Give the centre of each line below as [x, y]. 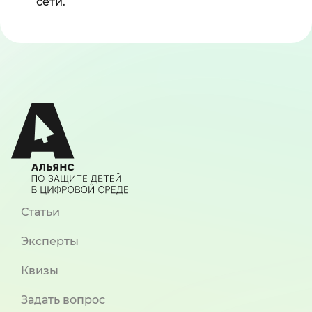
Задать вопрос [63, 300]
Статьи [40, 212]
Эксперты [50, 241]
